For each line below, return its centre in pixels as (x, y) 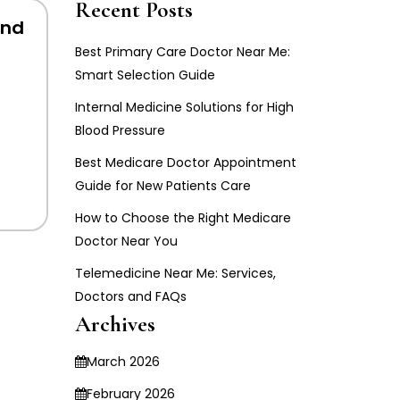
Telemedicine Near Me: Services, (175, 274)
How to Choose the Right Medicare (183, 218)
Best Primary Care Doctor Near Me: (182, 52)
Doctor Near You (126, 242)
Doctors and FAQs (130, 297)
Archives (115, 325)
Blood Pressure (120, 131)
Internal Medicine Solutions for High (184, 108)
